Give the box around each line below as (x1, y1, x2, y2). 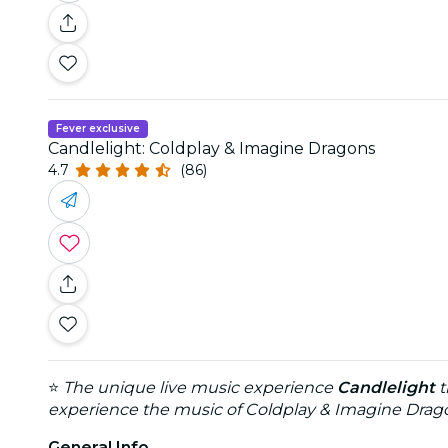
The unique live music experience (63, 377, 337, 397)
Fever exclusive (56, 121, 140, 135)
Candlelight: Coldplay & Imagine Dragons (48, 138, 375, 158)
